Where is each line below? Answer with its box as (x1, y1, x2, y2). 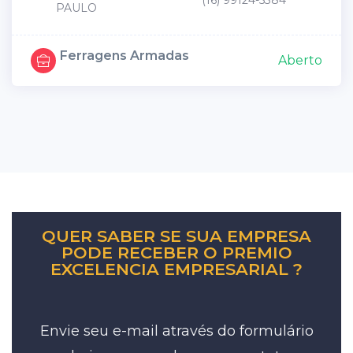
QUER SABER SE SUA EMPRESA (42, 226, 311, 247)
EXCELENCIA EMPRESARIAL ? (50, 259, 303, 280)
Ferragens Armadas (60, 48, 189, 64)
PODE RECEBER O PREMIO (61, 243, 292, 263)
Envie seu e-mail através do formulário (39, 322, 314, 340)
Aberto (278, 53, 322, 69)
